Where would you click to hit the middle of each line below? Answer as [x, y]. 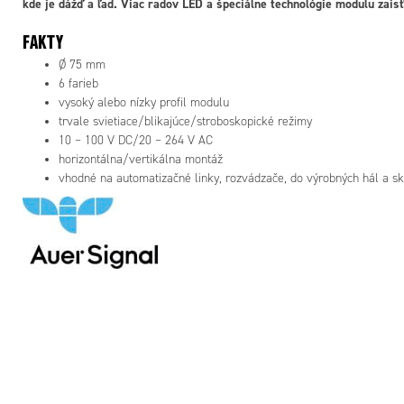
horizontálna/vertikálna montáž [141, 160]
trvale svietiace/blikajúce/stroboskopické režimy [185, 122]
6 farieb [78, 84]
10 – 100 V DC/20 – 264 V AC [136, 141]
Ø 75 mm [82, 65]
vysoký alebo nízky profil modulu [144, 103]
